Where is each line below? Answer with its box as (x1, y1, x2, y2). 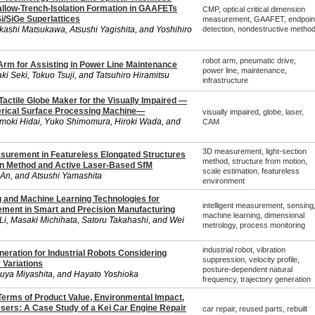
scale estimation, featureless (202, 167, 300, 175)
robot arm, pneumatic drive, (202, 56, 296, 65)
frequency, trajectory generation (202, 275, 311, 283)
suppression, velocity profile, (202, 255, 300, 264)
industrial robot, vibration (202, 245, 285, 254)
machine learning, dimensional (202, 211, 304, 219)
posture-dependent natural (202, 265, 292, 274)
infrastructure (202, 76, 248, 84)
